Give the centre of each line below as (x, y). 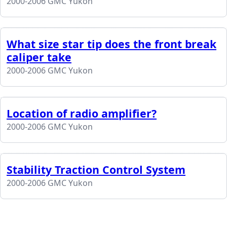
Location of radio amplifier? (82, 113)
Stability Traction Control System (96, 169)
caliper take (39, 57)
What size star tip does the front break (111, 44)
